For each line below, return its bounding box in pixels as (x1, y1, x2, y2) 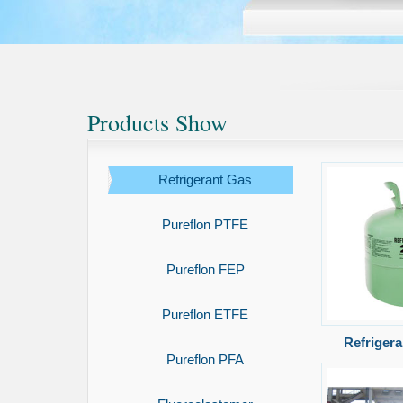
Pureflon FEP (166, 262, 245, 277)
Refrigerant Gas (158, 172, 252, 187)
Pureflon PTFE (162, 217, 248, 232)
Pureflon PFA (166, 352, 244, 367)
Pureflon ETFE (162, 307, 248, 322)
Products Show (87, 107, 228, 138)
